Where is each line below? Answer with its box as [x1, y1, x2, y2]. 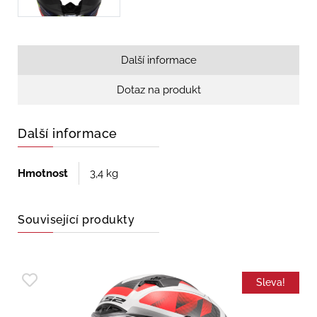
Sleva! [256, 277, 285, 289]
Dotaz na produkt [116, 83, 201, 97]
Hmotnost [18, 167, 68, 180]
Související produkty [18, 213, 134, 227]
